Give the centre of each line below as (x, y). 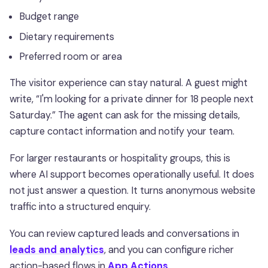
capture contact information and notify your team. (122, 131)
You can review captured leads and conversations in (124, 233)
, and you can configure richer (169, 249)
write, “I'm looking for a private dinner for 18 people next (132, 99)
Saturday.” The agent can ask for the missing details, (125, 115)
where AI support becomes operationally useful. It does (132, 174)
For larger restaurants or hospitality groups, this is (120, 158)
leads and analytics (57, 249)
